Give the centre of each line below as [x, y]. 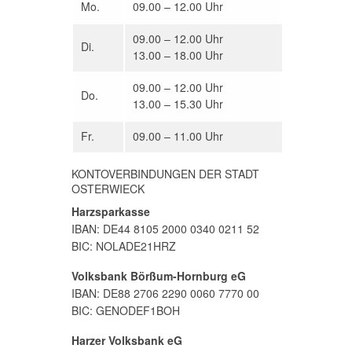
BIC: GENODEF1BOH [126, 311]
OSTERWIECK [108, 189]
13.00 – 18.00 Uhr [178, 55]
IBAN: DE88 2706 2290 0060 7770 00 [165, 293]
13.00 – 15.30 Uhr [178, 104]
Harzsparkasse [111, 212]
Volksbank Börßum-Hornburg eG [159, 276]
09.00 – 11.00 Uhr [178, 136]
